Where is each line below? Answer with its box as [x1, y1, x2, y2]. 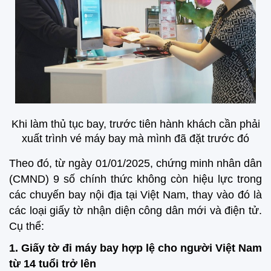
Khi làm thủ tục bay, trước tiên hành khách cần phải [11, 117, 260, 130]
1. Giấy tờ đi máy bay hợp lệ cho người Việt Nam [9, 242, 262, 255]
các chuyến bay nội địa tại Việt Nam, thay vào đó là [9, 188, 262, 201]
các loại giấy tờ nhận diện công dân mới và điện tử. [9, 204, 262, 217]
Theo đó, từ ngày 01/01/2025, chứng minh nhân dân [9, 157, 262, 169]
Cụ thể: [9, 220, 44, 232]
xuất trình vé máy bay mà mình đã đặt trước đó [22, 132, 249, 145]
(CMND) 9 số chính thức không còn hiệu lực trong [9, 172, 262, 185]
